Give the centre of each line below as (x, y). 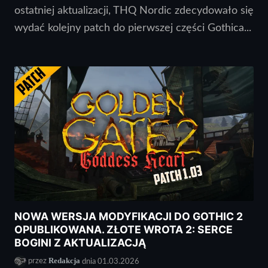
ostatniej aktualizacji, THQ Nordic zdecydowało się (134, 10)
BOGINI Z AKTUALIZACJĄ (80, 242)
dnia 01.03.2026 (110, 261)
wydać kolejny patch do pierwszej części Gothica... (133, 28)
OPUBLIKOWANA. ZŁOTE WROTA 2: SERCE (124, 229)
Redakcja (64, 261)
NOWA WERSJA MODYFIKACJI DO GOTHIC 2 (129, 216)
